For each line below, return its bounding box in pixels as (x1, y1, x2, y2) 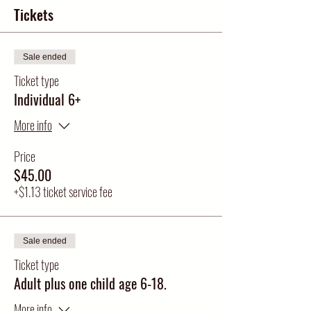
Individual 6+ (14, 89, 81, 110)
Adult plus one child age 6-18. (14, 273, 167, 294)
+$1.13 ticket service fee (14, 183, 112, 201)
